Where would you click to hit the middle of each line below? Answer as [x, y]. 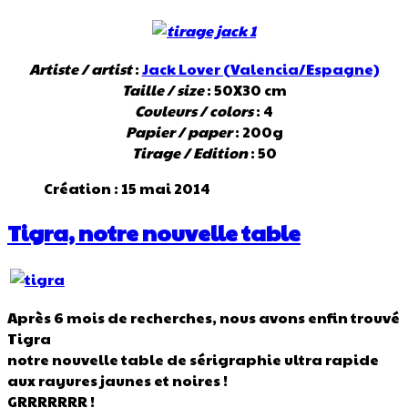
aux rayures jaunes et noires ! [117, 380]
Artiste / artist [80, 68]
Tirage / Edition [189, 152]
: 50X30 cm [245, 89]
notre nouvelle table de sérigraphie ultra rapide [193, 359]
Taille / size [163, 89]
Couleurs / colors [194, 110]
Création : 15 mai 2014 [127, 188]
